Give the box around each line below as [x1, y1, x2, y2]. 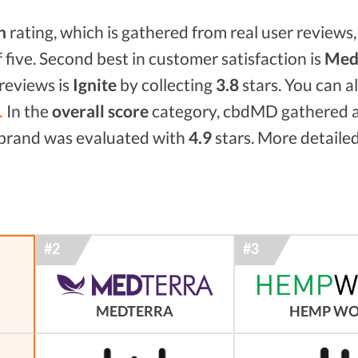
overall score [52, 101, 149, 121]
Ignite [73, 74, 117, 94]
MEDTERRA [96, 302, 173, 320]
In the [3, 101, 52, 121]
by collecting [117, 74, 216, 94]
